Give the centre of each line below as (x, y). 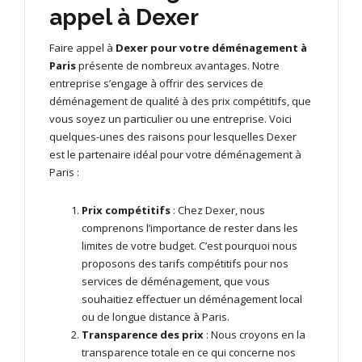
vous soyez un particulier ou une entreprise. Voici (170, 118)
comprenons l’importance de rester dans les (190, 227)
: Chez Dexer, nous (218, 210)
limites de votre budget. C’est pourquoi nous (189, 245)
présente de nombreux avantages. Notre (178, 65)
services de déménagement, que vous (176, 281)
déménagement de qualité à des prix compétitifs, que (180, 101)
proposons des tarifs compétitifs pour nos (185, 263)
